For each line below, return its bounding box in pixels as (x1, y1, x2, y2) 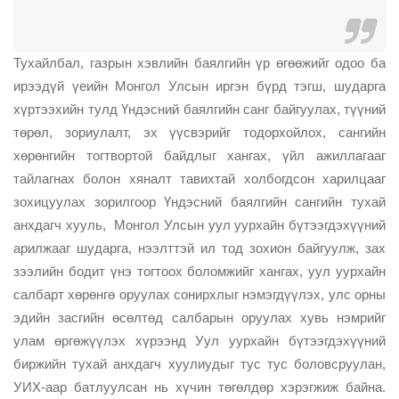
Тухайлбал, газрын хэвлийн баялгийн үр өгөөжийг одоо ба (13, 54, 386, 70)
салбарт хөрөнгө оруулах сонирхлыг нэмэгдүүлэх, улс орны (13, 286, 386, 302)
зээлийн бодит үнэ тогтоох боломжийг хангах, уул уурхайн (13, 263, 386, 279)
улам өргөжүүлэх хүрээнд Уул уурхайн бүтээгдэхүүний (13, 332, 386, 348)
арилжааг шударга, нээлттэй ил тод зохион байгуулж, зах (13, 240, 386, 256)
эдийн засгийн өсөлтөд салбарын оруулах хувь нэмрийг (13, 309, 386, 325)
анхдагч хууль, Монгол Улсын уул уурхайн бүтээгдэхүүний (13, 216, 386, 232)
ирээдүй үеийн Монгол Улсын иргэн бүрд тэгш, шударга (13, 77, 386, 94)
